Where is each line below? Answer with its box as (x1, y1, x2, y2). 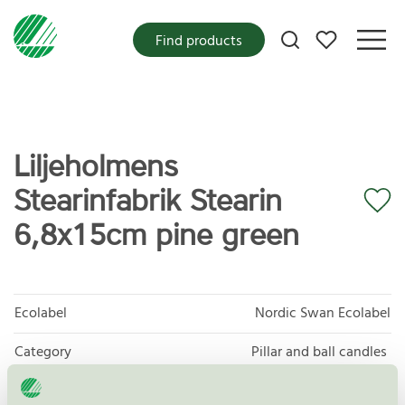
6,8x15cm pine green (14, 216, 299, 254)
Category (14, 340, 71, 364)
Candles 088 (313, 379, 391, 403)
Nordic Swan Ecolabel (255, 301, 391, 325)
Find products (155, 29, 242, 53)
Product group (14, 379, 105, 403)
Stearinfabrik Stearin (14, 182, 282, 220)
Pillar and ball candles (251, 340, 391, 364)
